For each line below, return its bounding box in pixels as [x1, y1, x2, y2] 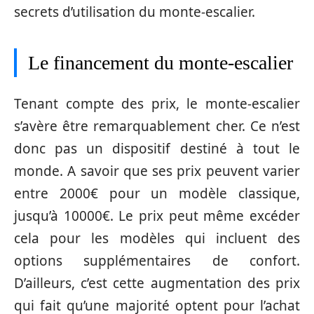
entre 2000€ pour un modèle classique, [14, 184, 300, 203]
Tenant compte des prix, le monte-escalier [14, 95, 300, 114]
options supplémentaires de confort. [14, 252, 300, 271]
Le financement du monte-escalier [28, 51, 293, 74]
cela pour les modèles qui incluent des [14, 229, 300, 248]
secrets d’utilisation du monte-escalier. [14, 2, 255, 21]
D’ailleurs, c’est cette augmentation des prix [14, 274, 300, 293]
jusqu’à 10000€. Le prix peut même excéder [14, 207, 300, 226]
